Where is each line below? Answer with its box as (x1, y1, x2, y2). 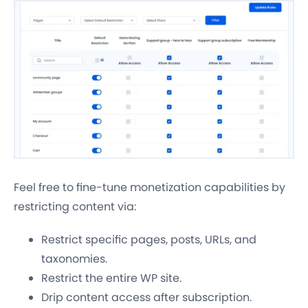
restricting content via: (14, 198, 136, 214)
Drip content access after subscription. (41, 289, 252, 305)
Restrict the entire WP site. (41, 269, 181, 286)
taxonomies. (41, 250, 107, 267)
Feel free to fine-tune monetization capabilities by (14, 179, 285, 195)
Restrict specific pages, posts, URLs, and (41, 231, 256, 247)
